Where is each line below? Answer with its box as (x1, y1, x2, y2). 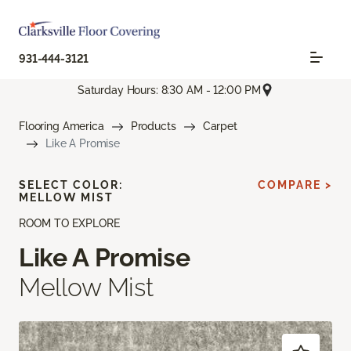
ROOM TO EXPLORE (19, 217, 120, 230)
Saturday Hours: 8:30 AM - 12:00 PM (77, 83, 262, 96)
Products (130, 120, 176, 133)
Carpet (202, 120, 237, 133)
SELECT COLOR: (19, 179, 123, 192)
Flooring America (19, 120, 104, 133)
